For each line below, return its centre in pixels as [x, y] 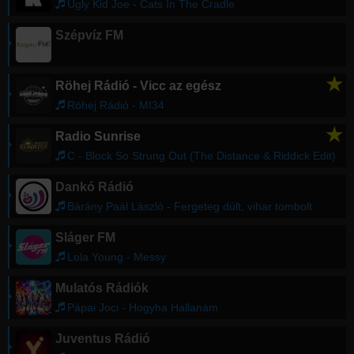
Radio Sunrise [98, 137]
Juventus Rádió [103, 339]
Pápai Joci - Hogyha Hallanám [143, 308]
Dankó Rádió [94, 187]
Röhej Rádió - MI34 [116, 105]
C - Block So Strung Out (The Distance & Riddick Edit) [201, 156]
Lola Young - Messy [117, 257]
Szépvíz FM [89, 36]
